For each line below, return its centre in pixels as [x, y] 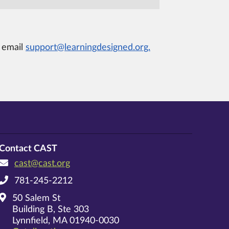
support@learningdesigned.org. [88, 48]
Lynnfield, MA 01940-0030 [66, 221]
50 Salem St [36, 199]
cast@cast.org [42, 164]
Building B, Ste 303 [51, 210]
